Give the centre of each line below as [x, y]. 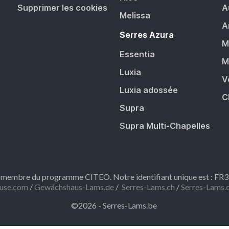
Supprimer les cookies [62, 8]
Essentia [137, 54]
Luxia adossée [148, 90]
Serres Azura [146, 35]
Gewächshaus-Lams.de [74, 187]
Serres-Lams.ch [148, 187]
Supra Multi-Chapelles [165, 126]
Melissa [135, 16]
